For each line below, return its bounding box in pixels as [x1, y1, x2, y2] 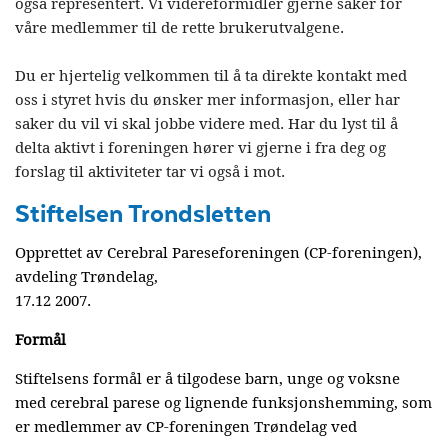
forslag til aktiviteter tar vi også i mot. [15, 162, 285, 182]
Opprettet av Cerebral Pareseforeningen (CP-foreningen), [15, 243, 422, 263]
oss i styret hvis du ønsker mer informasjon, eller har [15, 90, 400, 110]
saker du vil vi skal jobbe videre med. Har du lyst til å [15, 114, 398, 134]
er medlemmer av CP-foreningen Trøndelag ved [15, 417, 357, 437]
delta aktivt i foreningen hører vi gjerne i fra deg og [15, 138, 386, 158]
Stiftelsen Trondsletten [15, 193, 271, 233]
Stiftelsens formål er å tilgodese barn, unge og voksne [15, 369, 400, 389]
